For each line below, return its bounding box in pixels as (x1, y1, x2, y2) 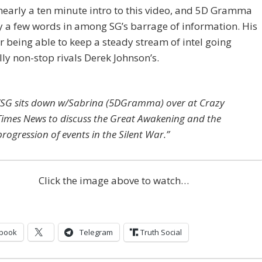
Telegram (80, 227, 113, 238)
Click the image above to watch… (38, 174, 189, 188)
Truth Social (140, 227, 182, 238)
